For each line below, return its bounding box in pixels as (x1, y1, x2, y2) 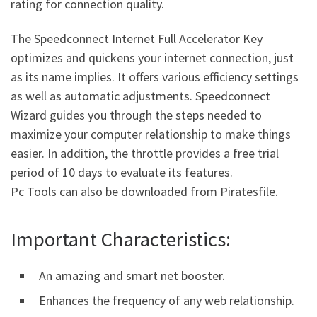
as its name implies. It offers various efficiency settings (11, 69, 299, 86)
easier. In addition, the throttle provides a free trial (11, 145, 279, 162)
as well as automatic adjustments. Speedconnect (11, 88, 270, 105)
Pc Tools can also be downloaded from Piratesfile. (11, 183, 278, 200)
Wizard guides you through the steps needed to (11, 107, 262, 124)
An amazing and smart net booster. (39, 267, 225, 284)
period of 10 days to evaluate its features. (11, 164, 233, 181)
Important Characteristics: (11, 226, 231, 253)
